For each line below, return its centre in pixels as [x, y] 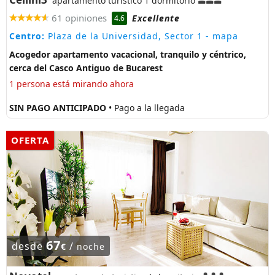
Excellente [156, 18]
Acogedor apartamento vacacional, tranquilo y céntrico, [128, 55]
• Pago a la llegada [147, 108]
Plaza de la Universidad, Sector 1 [124, 36]
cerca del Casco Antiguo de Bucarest [86, 68]
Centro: [27, 36]
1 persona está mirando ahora [72, 84]
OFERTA [30, 140]
